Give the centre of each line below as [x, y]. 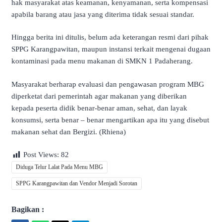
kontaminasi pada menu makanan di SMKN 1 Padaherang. [102, 61]
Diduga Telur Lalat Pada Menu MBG [59, 167]
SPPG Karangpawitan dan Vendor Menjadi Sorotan [77, 184]
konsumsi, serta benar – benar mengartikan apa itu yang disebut [110, 120]
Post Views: [41, 155]
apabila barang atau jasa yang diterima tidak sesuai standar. [103, 14]
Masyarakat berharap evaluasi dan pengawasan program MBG [108, 84]
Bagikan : [28, 210]
